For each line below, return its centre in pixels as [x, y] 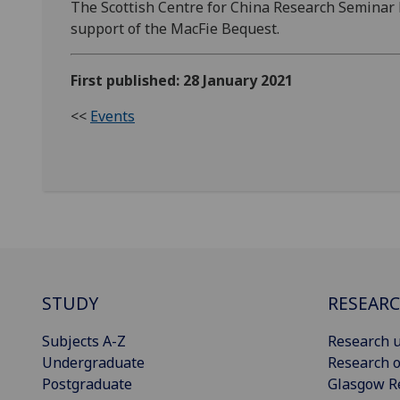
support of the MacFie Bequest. [177, 29]
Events [112, 117]
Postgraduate [87, 384]
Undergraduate [93, 363]
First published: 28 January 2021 [182, 81]
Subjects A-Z [84, 342]
